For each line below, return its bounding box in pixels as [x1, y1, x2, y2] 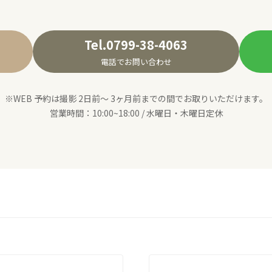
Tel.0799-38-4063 [84, 36, 188, 54]
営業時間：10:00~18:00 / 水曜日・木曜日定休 [49, 106, 223, 119]
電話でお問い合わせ [100, 56, 172, 68]
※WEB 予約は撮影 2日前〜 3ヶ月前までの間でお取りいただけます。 [4, 92, 268, 104]
